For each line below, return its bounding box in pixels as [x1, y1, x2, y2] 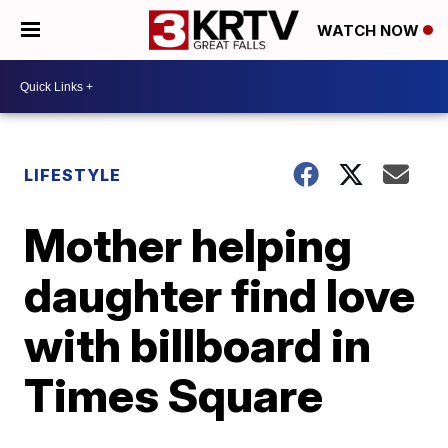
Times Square [24, 367, 324, 423]
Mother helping [24, 217, 353, 273]
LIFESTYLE [24, 165, 122, 185]
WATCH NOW [317, 21, 423, 41]
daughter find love [24, 267, 416, 323]
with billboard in [24, 317, 372, 373]
